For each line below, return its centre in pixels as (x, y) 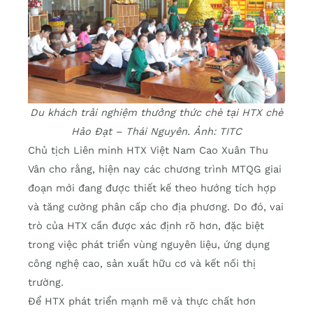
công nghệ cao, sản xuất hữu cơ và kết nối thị (142, 264)
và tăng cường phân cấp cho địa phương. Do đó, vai (156, 207)
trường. (46, 283)
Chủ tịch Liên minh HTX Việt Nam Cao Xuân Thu (148, 151)
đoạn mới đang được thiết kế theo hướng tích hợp (152, 188)
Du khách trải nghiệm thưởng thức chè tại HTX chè (156, 113)
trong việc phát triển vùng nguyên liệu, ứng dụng (149, 245)
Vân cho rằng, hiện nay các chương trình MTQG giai (155, 169)
